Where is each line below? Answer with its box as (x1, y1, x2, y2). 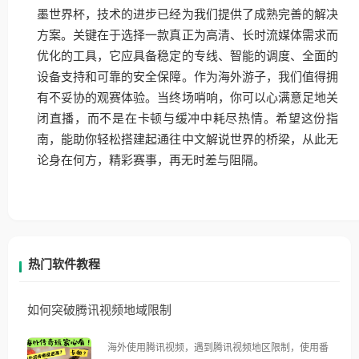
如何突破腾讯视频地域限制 (27, 302, 171, 318)
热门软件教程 (28, 256, 100, 272)
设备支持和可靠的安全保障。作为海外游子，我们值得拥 (37, 71, 338, 84)
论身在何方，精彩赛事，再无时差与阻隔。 (37, 154, 265, 167)
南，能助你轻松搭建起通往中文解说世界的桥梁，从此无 (37, 133, 338, 147)
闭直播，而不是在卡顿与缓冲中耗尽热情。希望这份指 (37, 112, 338, 126)
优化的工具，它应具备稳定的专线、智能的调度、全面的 (37, 50, 338, 63)
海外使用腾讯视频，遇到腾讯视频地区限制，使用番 (107, 341, 329, 354)
